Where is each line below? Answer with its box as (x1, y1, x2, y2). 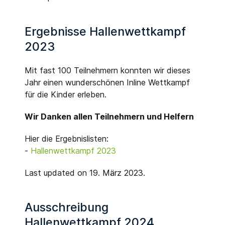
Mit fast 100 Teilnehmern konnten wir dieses (25, 65, 190, 75)
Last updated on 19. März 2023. (25, 168, 145, 178)
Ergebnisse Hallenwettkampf (25, 24, 186, 39)
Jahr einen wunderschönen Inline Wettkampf (25, 77, 190, 87)
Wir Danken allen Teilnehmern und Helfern (25, 111, 194, 122)
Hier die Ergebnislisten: (25, 134, 108, 144)
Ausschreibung (25, 200, 108, 214)
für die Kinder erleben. (25, 89, 106, 99)
